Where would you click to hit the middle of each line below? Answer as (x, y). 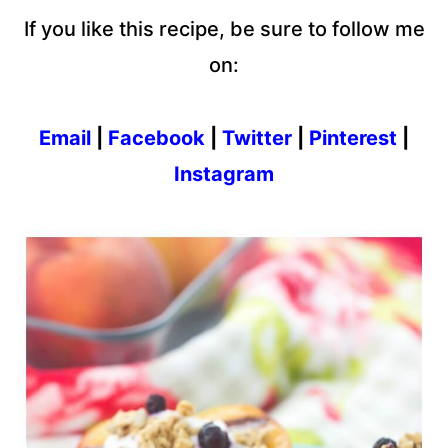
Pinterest (353, 138)
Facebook (156, 138)
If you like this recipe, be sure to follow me (224, 29)
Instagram (224, 174)
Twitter (257, 138)
